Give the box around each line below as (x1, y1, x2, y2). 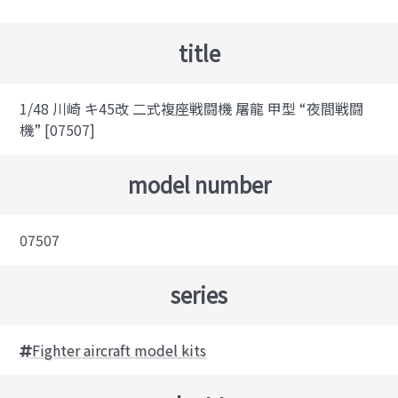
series (171, 279, 227, 311)
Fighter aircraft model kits (32, 339, 207, 362)
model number (127, 169, 271, 201)
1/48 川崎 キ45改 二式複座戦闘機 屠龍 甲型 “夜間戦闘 (20, 98, 364, 120)
